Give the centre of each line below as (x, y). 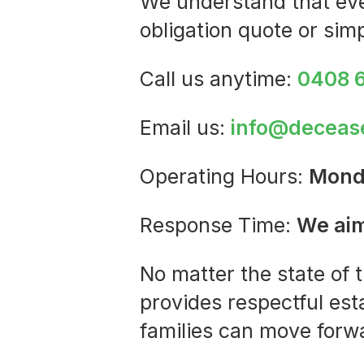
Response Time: (218, 225)
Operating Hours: (224, 177)
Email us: (185, 128)
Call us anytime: (218, 79)
